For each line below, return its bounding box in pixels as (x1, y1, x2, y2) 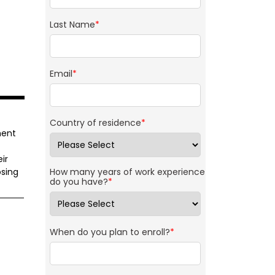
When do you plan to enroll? (49, 226, 170, 239)
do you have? (49, 176, 108, 188)
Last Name (49, 18, 95, 31)
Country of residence (49, 117, 141, 130)
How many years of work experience (49, 166, 205, 179)
